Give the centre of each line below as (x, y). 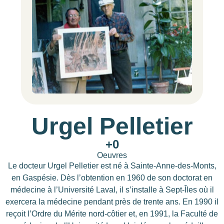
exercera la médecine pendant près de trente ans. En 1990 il (112, 202)
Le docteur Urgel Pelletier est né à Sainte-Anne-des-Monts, (112, 166)
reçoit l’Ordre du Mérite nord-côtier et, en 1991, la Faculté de (112, 214)
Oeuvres (112, 155)
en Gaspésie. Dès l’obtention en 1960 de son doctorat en (112, 178)
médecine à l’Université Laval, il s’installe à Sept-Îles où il (112, 190)
